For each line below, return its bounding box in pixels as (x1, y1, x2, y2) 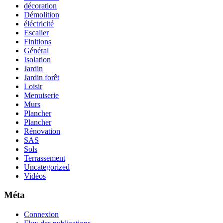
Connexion (24, 210, 59, 219)
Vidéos (24, 171, 46, 180)
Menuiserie (24, 91, 59, 100)
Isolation (24, 55, 51, 64)
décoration (24, 1, 57, 10)
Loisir (24, 82, 42, 91)
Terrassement (24, 153, 65, 162)
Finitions (24, 37, 51, 46)
